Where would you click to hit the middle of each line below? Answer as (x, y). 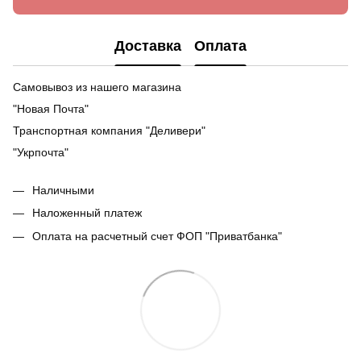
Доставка (148, 46)
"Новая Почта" (51, 108)
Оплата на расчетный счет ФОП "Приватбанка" (157, 236)
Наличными (63, 190)
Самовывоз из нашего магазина (97, 87)
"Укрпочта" (41, 152)
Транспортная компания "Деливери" (109, 130)
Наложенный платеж (87, 213)
